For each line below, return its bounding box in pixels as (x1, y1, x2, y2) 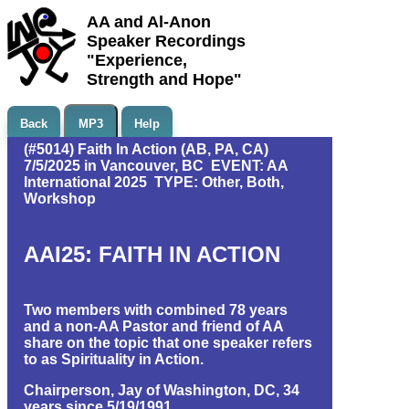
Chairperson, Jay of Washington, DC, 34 (24, 382, 299, 398)
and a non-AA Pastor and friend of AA (24, 318, 283, 334)
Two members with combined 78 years (24, 301, 288, 318)
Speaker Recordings (87, 32, 246, 50)
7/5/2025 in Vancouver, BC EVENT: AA (24, 158, 288, 173)
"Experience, (87, 51, 187, 69)
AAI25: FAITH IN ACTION (24, 241, 280, 267)
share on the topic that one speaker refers (24, 334, 312, 351)
